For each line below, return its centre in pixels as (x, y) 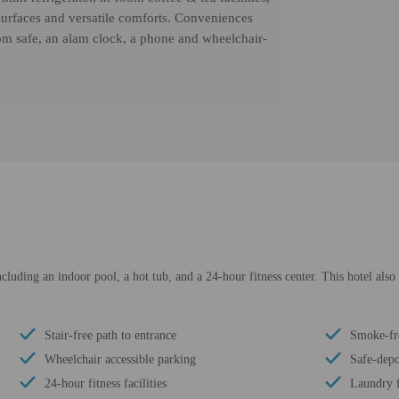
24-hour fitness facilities (106, 383)
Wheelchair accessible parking (120, 359)
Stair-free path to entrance (110, 335)
